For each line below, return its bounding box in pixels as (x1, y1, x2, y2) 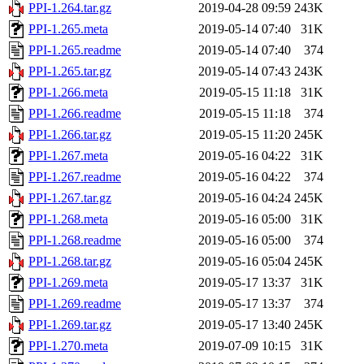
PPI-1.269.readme (28, 297, 121, 311)
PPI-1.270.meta (28, 339, 108, 353)
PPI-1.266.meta (28, 85, 108, 100)
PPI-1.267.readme (28, 170, 121, 184)
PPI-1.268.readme (28, 233, 121, 248)
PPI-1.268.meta (28, 212, 108, 227)
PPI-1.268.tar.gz (28, 254, 111, 269)
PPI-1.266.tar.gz (28, 128, 111, 142)
